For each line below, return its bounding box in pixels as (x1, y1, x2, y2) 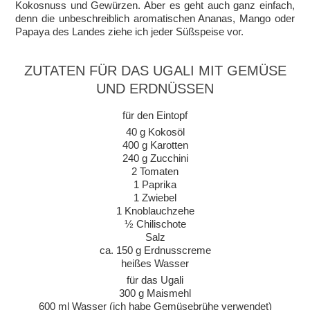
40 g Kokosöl (125, 125, 185, 138)
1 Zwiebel (134, 191, 176, 203)
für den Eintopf (122, 109, 188, 121)
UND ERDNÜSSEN (96, 80, 214, 96)
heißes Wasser (121, 257, 189, 269)
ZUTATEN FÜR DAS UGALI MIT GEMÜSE (24, 62, 286, 78)
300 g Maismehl (119, 286, 191, 299)
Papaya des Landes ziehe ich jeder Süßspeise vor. (15, 25, 244, 37)
